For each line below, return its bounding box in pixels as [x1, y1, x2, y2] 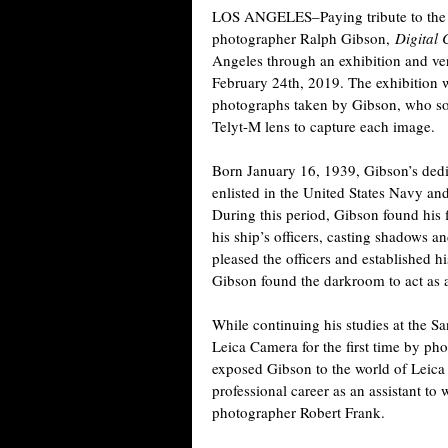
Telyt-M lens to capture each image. [212, 116, 435, 136]
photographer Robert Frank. [212, 402, 385, 422]
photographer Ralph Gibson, [212, 28, 395, 48]
